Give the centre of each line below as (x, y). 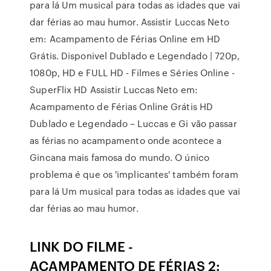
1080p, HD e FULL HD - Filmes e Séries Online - (132, 73)
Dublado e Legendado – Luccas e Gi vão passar (133, 123)
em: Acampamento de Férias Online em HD (125, 39)
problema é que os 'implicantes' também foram (134, 174)
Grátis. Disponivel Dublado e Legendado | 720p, (135, 56)
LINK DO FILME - (82, 246)
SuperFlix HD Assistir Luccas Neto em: (114, 90)
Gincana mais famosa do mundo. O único (119, 157)
